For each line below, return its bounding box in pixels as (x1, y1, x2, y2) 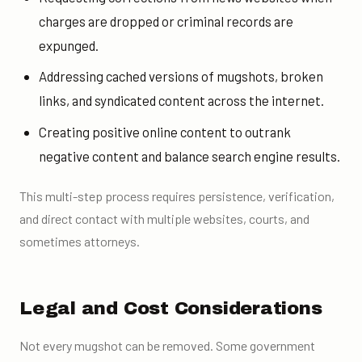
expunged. (38, 36, 99, 53)
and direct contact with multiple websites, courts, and (19, 211, 309, 227)
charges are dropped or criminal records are (38, 12, 293, 29)
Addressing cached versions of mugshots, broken (38, 68, 323, 85)
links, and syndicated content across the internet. (38, 92, 324, 109)
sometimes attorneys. (19, 234, 140, 250)
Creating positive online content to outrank (38, 123, 291, 140)
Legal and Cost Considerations (19, 297, 322, 318)
